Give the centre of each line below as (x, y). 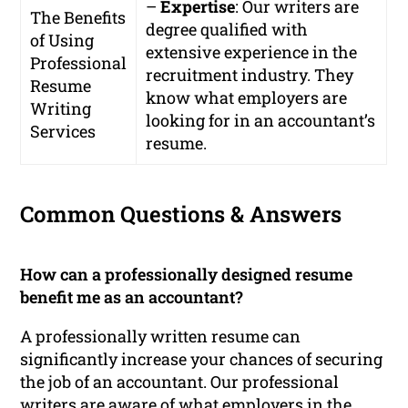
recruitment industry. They (250, 74)
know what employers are (247, 97)
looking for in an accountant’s (261, 120)
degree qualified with (227, 29)
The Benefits (78, 17)
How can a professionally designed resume (187, 274)
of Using (62, 40)
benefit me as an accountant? (132, 296)
